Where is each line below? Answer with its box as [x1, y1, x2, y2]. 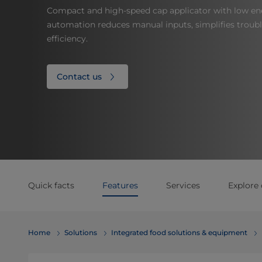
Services [166, 180, 200, 191]
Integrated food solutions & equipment [111, 228, 247, 237]
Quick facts [28, 180, 74, 191]
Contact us [57, 71, 102, 82]
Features [102, 180, 138, 191]
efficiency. [47, 33, 88, 44]
